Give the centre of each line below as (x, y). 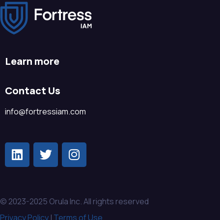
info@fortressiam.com (45, 111)
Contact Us (33, 90)
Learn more (32, 61)
